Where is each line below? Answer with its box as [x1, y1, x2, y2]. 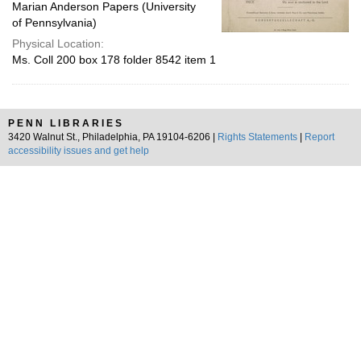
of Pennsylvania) [12, 16, 97, 29]
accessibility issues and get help [8, 145, 149, 156]
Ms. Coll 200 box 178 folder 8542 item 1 [12, 53, 216, 66]
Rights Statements [218, 131, 297, 143]
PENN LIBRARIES [8, 118, 124, 129]
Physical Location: [12, 37, 104, 50]
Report [305, 131, 334, 143]
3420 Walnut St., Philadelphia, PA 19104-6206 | [8, 131, 218, 143]
